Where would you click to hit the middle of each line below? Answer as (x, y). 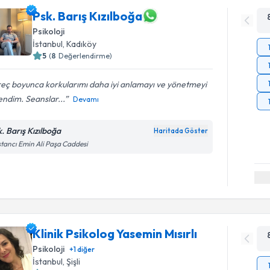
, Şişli (72, 261)
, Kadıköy (80, 44)
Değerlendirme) (86, 56)
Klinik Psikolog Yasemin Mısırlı (115, 233)
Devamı (86, 99)
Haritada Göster (181, 131)
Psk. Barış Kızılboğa (88, 16)
